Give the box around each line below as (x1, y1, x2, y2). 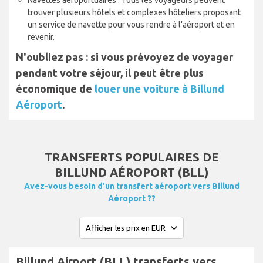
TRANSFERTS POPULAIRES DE (44, 150, 219, 164)
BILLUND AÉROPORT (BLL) (55, 166, 208, 180)
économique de (16, 83, 95, 95)
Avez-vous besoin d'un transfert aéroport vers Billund (23, 181, 240, 191)
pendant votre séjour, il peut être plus (16, 67, 204, 79)
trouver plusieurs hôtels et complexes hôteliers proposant (28, 8, 241, 18)
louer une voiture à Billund (95, 83, 224, 95)
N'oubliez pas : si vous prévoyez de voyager (16, 51, 233, 63)
